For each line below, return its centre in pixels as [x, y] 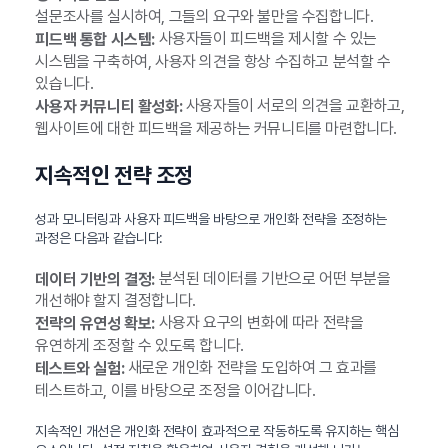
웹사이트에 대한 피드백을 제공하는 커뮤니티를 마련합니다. [216, 128]
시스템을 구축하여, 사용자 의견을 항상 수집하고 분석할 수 [213, 61]
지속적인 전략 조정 [114, 174]
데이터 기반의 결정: [95, 279]
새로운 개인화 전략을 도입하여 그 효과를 [250, 368]
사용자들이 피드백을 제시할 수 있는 [265, 39]
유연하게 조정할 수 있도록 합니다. [139, 346]
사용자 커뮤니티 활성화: [109, 106]
